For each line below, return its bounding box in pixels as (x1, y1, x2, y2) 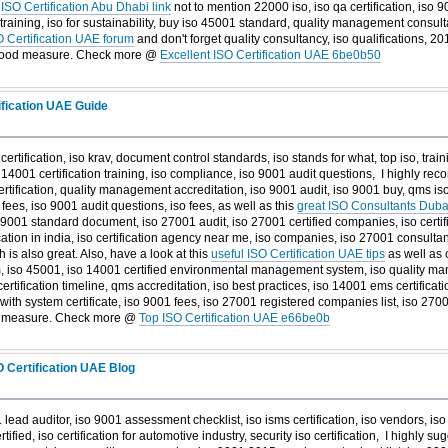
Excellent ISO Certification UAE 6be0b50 (159, 48, 381, 63)
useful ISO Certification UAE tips (210, 246, 385, 261)
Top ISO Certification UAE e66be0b (138, 310, 330, 325)
